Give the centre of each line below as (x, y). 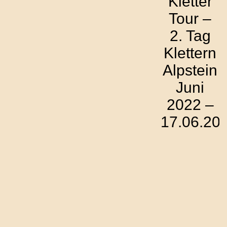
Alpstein (190, 70)
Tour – (190, 18)
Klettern (190, 53)
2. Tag (190, 36)
